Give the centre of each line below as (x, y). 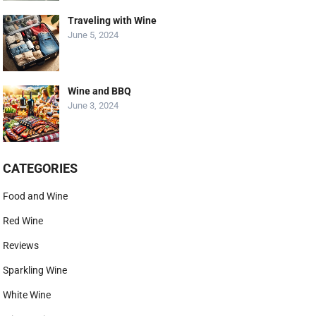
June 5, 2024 (93, 35)
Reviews (21, 245)
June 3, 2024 (93, 105)
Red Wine (23, 221)
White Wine (27, 295)
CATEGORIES (41, 168)
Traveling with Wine (113, 20)
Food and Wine (36, 196)
